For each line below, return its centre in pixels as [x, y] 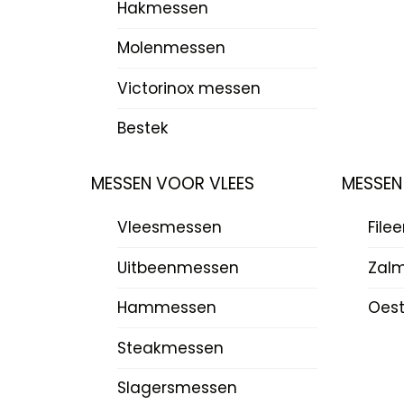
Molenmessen [172, 48]
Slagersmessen [178, 388]
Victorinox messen [189, 88]
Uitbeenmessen [179, 267]
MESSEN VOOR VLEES [173, 183]
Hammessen [167, 308]
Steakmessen [171, 348]
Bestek [143, 129]
